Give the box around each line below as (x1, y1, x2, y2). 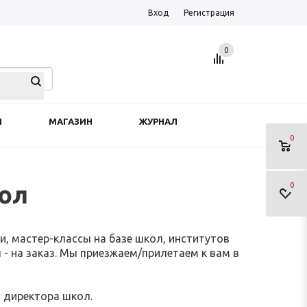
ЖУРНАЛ (139, 116, 177, 126)
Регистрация (184, 8, 234, 17)
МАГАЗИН (49, 116, 93, 126)
